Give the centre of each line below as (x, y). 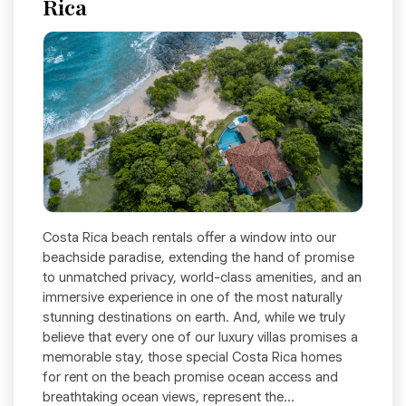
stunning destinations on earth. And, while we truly (194, 318)
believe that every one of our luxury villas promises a (200, 338)
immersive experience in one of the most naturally (193, 298)
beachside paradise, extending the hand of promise (198, 258)
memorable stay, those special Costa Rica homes (193, 358)
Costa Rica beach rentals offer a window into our (189, 238)
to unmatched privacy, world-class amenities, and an (202, 278)
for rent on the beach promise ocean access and (190, 377)
